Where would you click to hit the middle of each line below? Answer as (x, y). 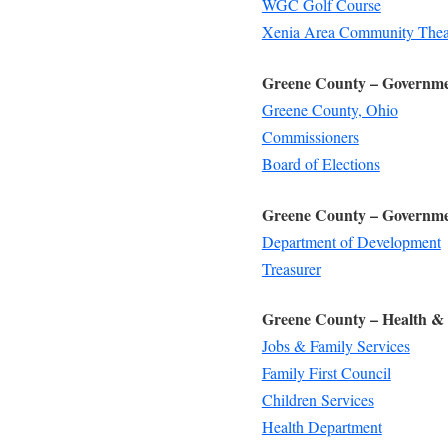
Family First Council (326, 373)
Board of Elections (320, 163)
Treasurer (291, 268)
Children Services (317, 400)
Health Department (321, 427)
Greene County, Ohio (329, 109)
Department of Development (351, 241)
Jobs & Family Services (335, 346)
